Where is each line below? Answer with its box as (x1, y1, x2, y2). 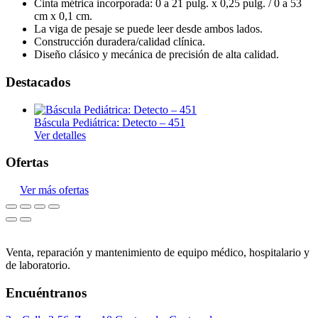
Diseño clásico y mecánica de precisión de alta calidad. (34, 48, 279, 61)
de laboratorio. (6, 258, 70, 271)
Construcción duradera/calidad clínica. (34, 35, 205, 48)
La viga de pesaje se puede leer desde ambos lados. (34, 23, 263, 35)
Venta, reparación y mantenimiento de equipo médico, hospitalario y (6, 246, 309, 258)
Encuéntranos (6, 285, 87, 300)
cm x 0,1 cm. (34, 10, 92, 23)
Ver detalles (34, 128, 86, 141)
